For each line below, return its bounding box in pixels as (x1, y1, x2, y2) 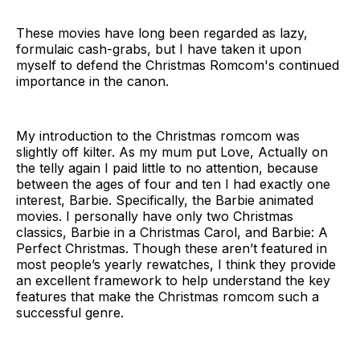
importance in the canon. (16, 73, 169, 90)
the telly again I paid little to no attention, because (16, 160, 318, 177)
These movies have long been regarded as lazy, (16, 25, 308, 42)
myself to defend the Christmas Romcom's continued (16, 57, 339, 74)
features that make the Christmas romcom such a (16, 288, 319, 305)
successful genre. (16, 305, 124, 321)
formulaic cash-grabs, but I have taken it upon (16, 41, 301, 58)
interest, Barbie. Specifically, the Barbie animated (16, 192, 313, 209)
